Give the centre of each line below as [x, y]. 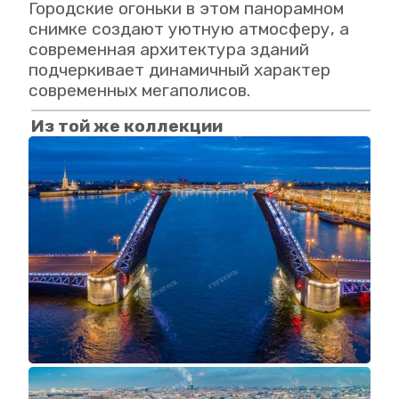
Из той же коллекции [127, 126]
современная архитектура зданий [169, 49]
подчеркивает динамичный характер [179, 69]
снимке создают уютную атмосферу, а [189, 28]
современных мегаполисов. [139, 90]
